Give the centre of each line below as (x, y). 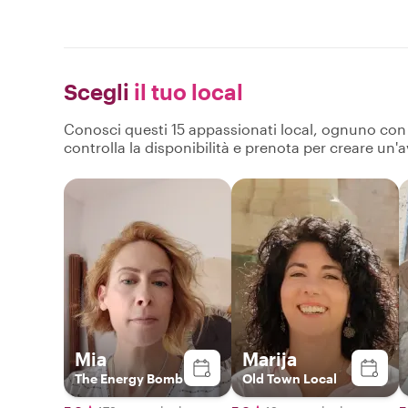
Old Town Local (290, 378)
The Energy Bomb (129, 378)
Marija (270, 358)
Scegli (97, 91)
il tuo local (186, 91)
